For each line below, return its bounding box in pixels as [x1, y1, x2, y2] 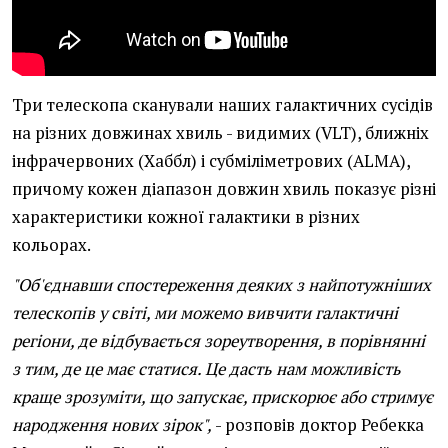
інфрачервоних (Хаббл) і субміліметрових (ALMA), [12, 150, 410, 173]
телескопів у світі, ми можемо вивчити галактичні [12, 302, 398, 325]
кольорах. [12, 234, 91, 257]
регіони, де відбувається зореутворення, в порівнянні [12, 330, 425, 353]
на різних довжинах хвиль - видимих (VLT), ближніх [12, 122, 429, 145]
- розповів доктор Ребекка [212, 414, 424, 437]
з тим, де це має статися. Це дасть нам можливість [12, 358, 401, 381]
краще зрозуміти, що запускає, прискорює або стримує [12, 386, 433, 409]
